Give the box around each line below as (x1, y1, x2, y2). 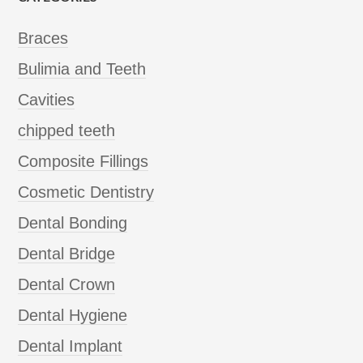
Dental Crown (18, 275, 116, 293)
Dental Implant (18, 336, 123, 355)
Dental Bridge (18, 244, 116, 263)
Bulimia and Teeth (18, 59, 147, 78)
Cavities (18, 90, 75, 109)
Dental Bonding (18, 213, 128, 232)
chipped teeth (18, 121, 116, 139)
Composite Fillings (18, 152, 149, 170)
